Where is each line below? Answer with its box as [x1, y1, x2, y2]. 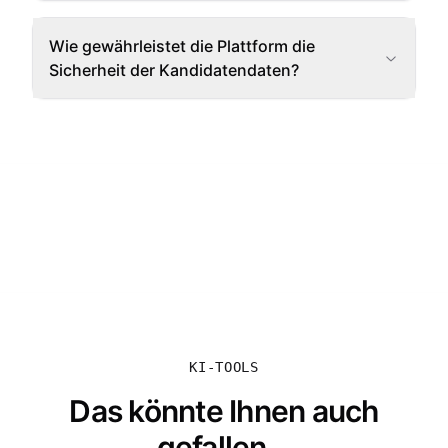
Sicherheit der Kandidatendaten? [49, 60, 299, 80]
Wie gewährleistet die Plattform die [49, 36, 315, 56]
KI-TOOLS [189, 359, 259, 375]
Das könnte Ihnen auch [69, 393, 379, 429]
